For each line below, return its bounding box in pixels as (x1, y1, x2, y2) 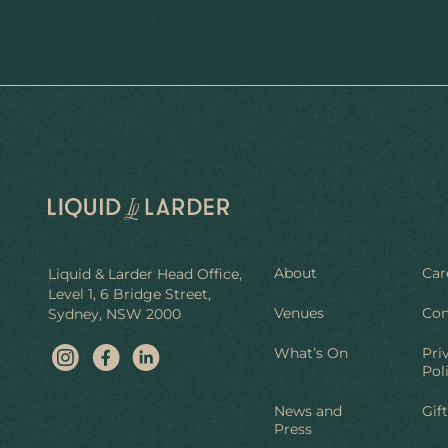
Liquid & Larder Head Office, (48, 265, 242, 283)
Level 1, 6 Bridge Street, (48, 285, 211, 303)
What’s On (274, 344, 348, 362)
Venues (274, 304, 324, 322)
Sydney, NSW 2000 (48, 305, 181, 323)
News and (274, 402, 342, 420)
